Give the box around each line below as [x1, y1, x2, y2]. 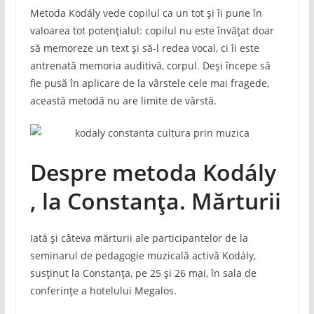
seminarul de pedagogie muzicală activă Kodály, [29, 248, 256, 262]
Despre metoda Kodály [29, 156, 276, 187]
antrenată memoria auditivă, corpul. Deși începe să [29, 58, 271, 72]
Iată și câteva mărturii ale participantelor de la [29, 231, 248, 245]
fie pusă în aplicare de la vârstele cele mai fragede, [29, 76, 269, 90]
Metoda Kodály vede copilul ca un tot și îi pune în [29, 6, 262, 20]
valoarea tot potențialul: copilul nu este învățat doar [29, 23, 274, 37]
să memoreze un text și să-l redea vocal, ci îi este [29, 41, 259, 55]
